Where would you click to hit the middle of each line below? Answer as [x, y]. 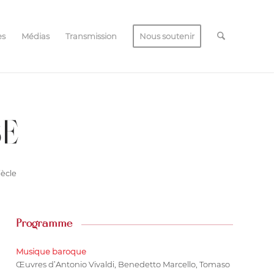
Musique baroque [51, 251]
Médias [35, 36]
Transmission [91, 36]
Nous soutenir [167, 36]
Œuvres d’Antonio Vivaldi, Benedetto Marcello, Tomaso [123, 264]
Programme [44, 224]
